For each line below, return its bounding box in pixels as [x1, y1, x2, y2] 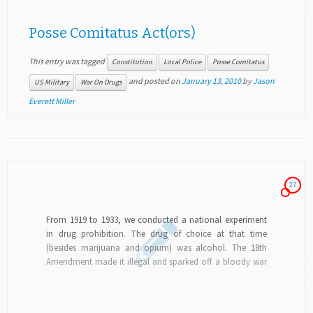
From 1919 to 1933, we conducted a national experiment [46, 214, 267, 226]
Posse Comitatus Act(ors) [28, 24, 196, 42]
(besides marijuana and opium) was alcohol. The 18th [46, 242, 267, 254]
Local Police [163, 57, 201, 67]
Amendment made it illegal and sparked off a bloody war [46, 256, 267, 268]
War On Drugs [80, 77, 122, 87]
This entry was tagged [28, 56, 106, 67]
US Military [34, 77, 69, 87]
